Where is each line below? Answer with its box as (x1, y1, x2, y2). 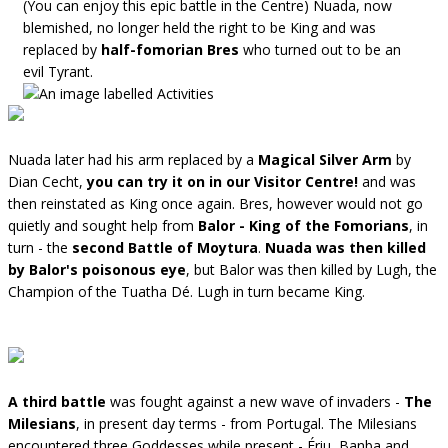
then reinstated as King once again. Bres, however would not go (8, 193, 423, 213)
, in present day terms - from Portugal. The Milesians (76, 413, 417, 433)
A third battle (8, 391, 106, 411)
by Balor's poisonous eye (8, 259, 186, 279)
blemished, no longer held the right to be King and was (23, 17, 376, 37)
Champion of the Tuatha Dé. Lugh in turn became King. (8, 281, 365, 301)
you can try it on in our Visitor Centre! (87, 171, 358, 191)
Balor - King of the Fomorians (198, 215, 409, 235)
